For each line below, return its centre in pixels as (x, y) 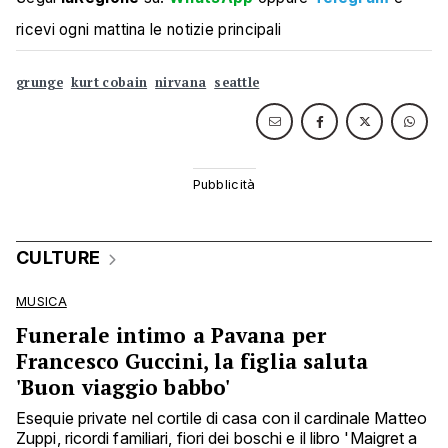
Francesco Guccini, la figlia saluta (192, 361)
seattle (237, 83)
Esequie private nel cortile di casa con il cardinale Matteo (221, 418)
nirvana (181, 83)
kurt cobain (109, 83)
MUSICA (41, 302)
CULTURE (58, 258)
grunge (39, 83)
